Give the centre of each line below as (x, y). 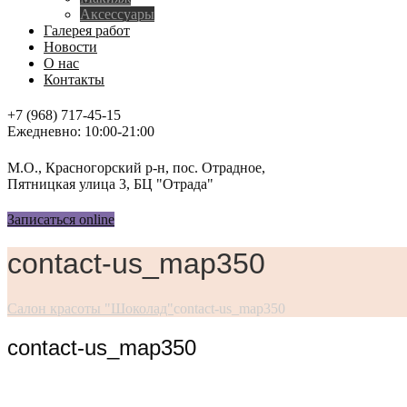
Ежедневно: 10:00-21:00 (81, 132)
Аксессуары (117, 14)
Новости (70, 47)
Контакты (74, 79)
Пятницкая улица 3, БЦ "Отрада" (110, 184)
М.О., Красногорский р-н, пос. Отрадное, (136, 167)
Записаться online (61, 219)
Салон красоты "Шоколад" (90, 308)
